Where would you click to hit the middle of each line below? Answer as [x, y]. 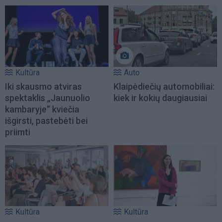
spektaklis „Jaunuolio [48, 98]
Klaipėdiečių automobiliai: [164, 86]
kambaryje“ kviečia [42, 109]
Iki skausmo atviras [43, 86]
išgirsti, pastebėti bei [46, 120]
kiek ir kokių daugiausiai [160, 98]
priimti [18, 132]
